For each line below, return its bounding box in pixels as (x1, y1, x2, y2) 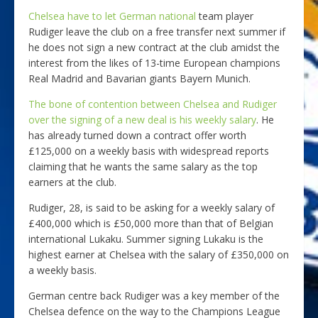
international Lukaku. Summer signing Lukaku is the (28, 232, 263, 246)
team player (196, 9, 253, 23)
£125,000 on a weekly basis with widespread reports (28, 144, 269, 158)
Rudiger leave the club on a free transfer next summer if (28, 25, 285, 39)
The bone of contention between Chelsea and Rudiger (28, 97, 277, 111)
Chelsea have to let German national (28, 9, 196, 23)
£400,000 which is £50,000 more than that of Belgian (28, 216, 273, 231)
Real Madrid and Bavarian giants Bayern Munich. (28, 72, 251, 86)
